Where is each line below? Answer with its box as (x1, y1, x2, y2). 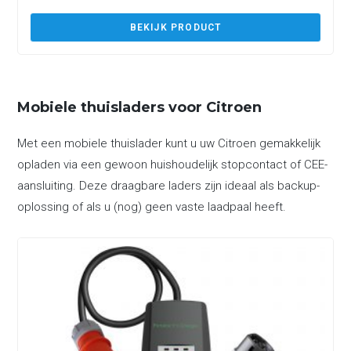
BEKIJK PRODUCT (129, 21, 222, 33)
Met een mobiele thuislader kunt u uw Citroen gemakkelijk (17, 136, 321, 150)
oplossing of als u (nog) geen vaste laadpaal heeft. (17, 199, 287, 214)
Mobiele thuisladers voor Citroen (17, 98, 262, 116)
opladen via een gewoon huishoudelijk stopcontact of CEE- (17, 157, 328, 172)
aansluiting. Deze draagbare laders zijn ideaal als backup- (17, 178, 320, 193)
